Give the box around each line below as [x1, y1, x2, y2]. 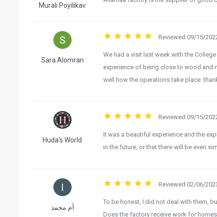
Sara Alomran [41, 56, 84, 64]
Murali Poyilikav [39, 1, 86, 10]
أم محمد [50, 203, 74, 212]
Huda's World [43, 136, 82, 144]
